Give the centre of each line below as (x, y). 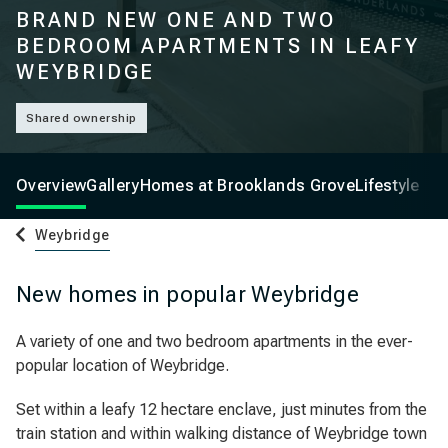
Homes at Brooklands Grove (247, 185)
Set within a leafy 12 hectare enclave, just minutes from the (221, 409)
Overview (51, 185)
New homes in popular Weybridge (187, 294)
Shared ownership (81, 118)
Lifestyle (387, 185)
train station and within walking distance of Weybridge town (221, 433)
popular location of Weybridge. (122, 365)
